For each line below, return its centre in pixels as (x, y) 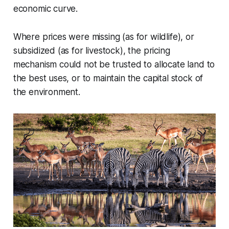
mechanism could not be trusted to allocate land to (114, 64)
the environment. (47, 92)
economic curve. (45, 9)
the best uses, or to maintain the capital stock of (108, 78)
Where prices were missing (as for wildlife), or (104, 37)
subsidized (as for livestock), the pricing (91, 51)
